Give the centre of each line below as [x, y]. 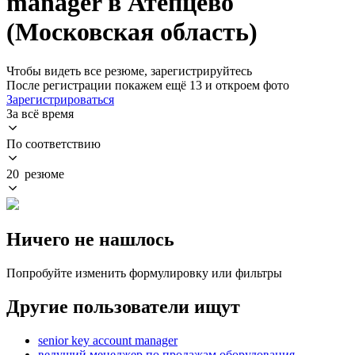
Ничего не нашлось [90, 239]
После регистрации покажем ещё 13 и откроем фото [148, 85]
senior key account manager [108, 340]
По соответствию [53, 143]
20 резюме [35, 174]
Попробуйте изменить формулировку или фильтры [144, 273]
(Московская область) [132, 32]
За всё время [40, 113]
